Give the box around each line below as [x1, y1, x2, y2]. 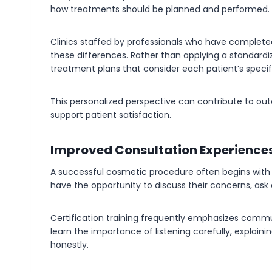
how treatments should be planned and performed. [50, 3, 270, 15]
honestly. [50, 239, 89, 251]
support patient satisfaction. [50, 109, 171, 121]
